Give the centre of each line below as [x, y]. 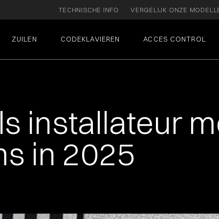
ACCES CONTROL [175, 39]
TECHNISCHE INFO [89, 10]
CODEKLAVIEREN [90, 39]
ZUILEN [24, 39]
